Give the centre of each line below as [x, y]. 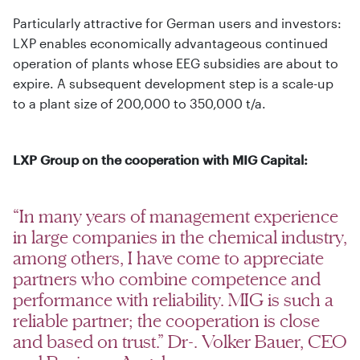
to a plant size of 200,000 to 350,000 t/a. [139, 103]
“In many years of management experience [176, 215]
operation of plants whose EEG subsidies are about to [176, 63]
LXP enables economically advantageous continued [170, 43]
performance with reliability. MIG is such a [173, 299]
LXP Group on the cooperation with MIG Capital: [160, 159]
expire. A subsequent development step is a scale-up [173, 83]
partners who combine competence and [167, 278]
